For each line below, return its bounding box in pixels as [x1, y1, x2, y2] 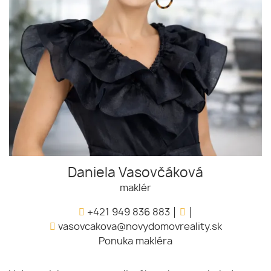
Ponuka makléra [99, 237, 172, 247]
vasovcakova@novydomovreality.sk [55, 222, 222, 232]
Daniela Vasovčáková [68, 166, 203, 180]
